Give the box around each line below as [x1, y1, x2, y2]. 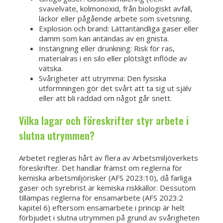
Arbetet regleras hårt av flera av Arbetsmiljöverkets [19, 153, 198, 163]
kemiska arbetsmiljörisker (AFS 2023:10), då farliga [19, 173, 192, 183]
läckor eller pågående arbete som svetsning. [39, 13, 191, 24]
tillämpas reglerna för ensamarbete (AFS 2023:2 [19, 193, 183, 203]
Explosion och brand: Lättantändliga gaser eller [39, 23, 199, 34]
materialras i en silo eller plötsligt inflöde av [39, 53, 187, 64]
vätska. [39, 63, 63, 74]
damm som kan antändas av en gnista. [39, 33, 169, 44]
